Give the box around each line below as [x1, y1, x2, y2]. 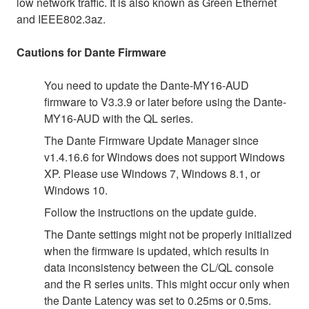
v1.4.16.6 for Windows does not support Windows [44, 148, 285, 165]
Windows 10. [44, 181, 108, 198]
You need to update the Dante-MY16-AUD [44, 77, 249, 93]
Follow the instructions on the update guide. [44, 203, 257, 220]
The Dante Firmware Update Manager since [44, 132, 259, 148]
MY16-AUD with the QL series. [44, 110, 193, 126]
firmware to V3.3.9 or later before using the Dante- [44, 93, 286, 110]
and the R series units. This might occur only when [44, 275, 290, 292]
